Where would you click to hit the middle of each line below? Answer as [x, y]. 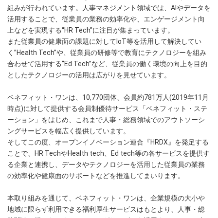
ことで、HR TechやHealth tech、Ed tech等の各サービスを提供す [109, 154]
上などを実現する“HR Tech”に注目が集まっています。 [91, 30]
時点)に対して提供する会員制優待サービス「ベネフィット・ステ [107, 109]
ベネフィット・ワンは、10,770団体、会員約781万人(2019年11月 [108, 98]
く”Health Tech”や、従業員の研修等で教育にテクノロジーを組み [107, 53]
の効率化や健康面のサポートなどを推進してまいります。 [96, 176]
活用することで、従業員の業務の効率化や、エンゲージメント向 [106, 19]
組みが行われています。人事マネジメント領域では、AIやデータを [109, 8]
